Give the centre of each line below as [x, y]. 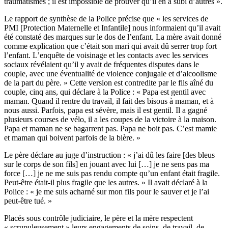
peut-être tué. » [28, 201]
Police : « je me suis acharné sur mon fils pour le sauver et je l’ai [107, 191]
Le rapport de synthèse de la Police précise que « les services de [106, 18]
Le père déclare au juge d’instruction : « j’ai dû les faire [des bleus [109, 155]
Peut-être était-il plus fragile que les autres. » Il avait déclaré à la [106, 182]
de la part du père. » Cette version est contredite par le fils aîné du [109, 82]
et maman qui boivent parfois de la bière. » [72, 137]
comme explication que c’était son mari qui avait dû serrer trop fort [110, 46]
